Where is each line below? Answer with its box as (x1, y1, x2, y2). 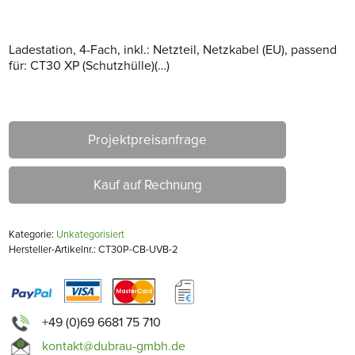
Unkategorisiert (56, 227, 125, 241)
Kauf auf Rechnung (93, 176, 202, 193)
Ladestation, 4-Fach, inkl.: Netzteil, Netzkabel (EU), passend (9, 41, 338, 58)
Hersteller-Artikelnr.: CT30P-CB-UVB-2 (9, 242, 179, 256)
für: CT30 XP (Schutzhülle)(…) (9, 57, 170, 74)
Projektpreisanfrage (88, 131, 208, 148)
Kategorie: (9, 227, 57, 241)
